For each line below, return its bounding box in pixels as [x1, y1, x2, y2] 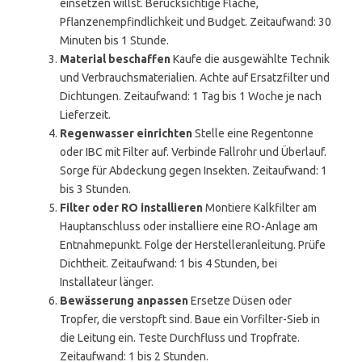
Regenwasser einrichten [60, 127, 192, 140]
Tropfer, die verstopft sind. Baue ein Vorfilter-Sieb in [60, 313, 320, 326]
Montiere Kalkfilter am [203, 201, 317, 214]
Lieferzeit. [60, 108, 111, 121]
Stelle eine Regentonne [192, 127, 314, 140]
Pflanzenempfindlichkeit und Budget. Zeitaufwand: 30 [60, 15, 331, 28]
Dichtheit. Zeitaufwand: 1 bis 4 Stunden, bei [60, 257, 277, 270]
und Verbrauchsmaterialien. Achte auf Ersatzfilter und [60, 71, 330, 84]
